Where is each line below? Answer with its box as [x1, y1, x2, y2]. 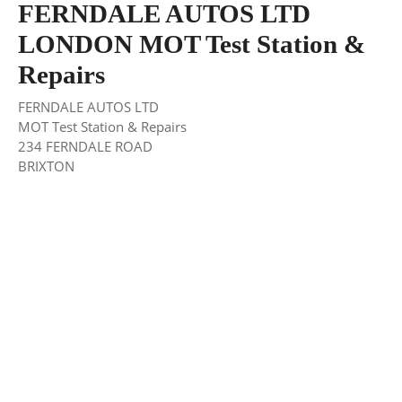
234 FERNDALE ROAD [18, 137, 153, 155]
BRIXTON [18, 157, 74, 175]
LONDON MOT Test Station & [18, 30, 365, 58]
